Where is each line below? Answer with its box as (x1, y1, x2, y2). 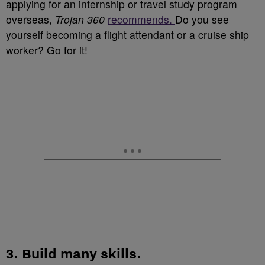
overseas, (6, 12, 55, 27)
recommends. (108, 12, 175, 27)
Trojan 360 (55, 12, 105, 27)
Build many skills (22, 244, 137, 262)
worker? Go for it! (6, 43, 91, 57)
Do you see (175, 12, 229, 27)
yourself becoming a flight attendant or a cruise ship (6, 27, 249, 42)
